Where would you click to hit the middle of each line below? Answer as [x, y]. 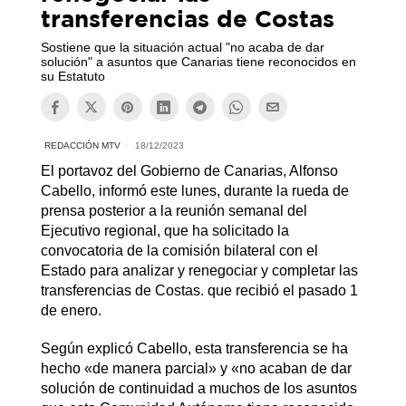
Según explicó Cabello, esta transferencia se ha [194, 349]
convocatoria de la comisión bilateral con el [179, 251]
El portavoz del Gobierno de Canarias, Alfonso [189, 171]
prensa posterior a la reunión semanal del [174, 211]
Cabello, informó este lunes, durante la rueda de [194, 191]
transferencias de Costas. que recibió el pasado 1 [199, 291]
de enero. [71, 311]
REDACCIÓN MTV [82, 146]
